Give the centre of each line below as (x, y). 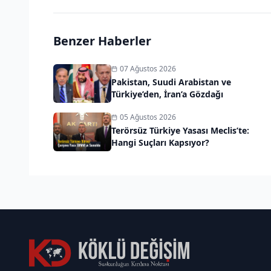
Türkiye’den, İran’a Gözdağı (167, 94)
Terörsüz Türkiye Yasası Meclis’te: (180, 130)
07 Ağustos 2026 (148, 68)
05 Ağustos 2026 (148, 117)
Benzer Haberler (102, 41)
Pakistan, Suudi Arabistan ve (171, 82)
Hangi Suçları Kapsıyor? (160, 142)
